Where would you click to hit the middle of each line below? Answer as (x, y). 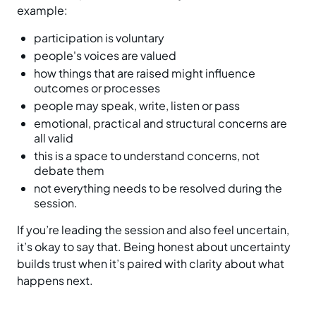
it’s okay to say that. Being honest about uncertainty (154, 247)
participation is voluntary (99, 38)
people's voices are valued (105, 56)
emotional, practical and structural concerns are (160, 123)
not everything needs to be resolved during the (158, 188)
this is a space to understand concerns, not (147, 156)
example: (42, 11)
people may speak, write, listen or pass (137, 106)
